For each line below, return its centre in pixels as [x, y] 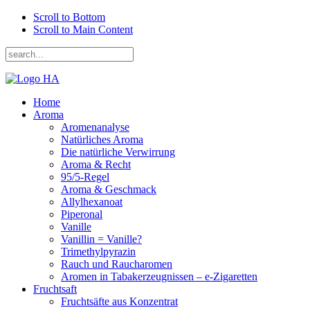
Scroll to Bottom [69, 17]
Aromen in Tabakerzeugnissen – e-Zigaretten [159, 276]
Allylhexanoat [92, 202]
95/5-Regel [85, 177]
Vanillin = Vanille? [101, 239]
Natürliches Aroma [102, 139]
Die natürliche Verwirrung [118, 152]
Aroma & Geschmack [109, 189]
